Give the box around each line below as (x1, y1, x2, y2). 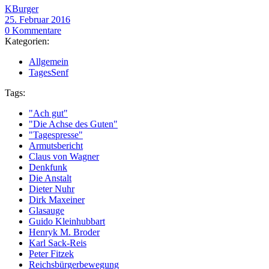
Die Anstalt (29, 172, 71, 183)
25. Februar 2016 (5, 14, 70, 25)
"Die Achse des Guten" (29, 118, 118, 129)
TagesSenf (29, 67, 68, 77)
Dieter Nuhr (29, 183, 74, 194)
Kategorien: (5, 35, 49, 46)
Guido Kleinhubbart (29, 216, 105, 226)
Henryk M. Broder (29, 226, 100, 237)
